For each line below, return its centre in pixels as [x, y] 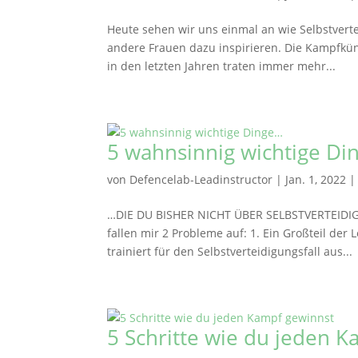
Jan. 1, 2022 [316, 179]
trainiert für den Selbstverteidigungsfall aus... [230, 251]
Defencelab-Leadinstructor [201, 179]
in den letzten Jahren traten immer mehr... [222, 66]
